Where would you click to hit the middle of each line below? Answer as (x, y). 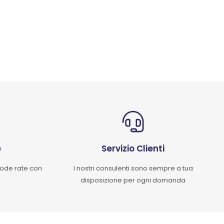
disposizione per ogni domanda (133, 180)
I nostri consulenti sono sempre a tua (133, 168)
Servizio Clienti (133, 148)
